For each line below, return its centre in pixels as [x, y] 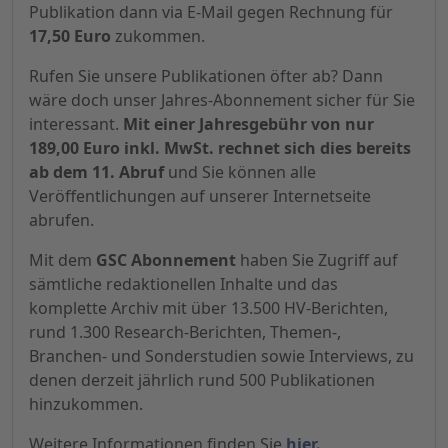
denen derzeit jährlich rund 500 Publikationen [202, 380]
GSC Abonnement [166, 260]
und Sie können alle [240, 172]
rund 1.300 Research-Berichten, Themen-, [185, 332]
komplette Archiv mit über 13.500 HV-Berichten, [208, 308]
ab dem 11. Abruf [96, 172]
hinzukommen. [86, 404]
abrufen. [61, 220]
